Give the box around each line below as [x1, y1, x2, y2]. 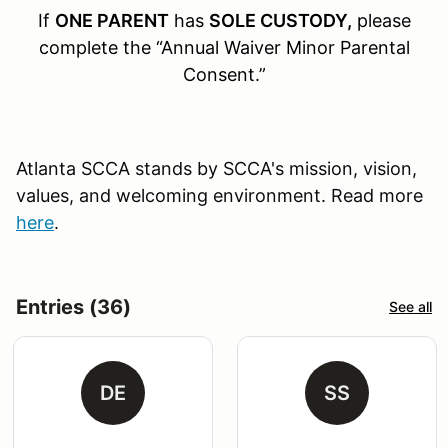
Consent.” [182, 63, 266, 85]
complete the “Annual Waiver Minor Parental [38, 36, 410, 58]
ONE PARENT [54, 9, 169, 31]
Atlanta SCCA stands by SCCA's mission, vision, [16, 157, 417, 179]
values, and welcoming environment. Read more [16, 184, 423, 206]
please [356, 9, 411, 31]
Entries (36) [16, 294, 131, 319]
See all [389, 298, 432, 316]
